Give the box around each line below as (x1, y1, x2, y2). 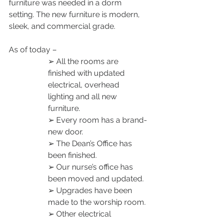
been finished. (48, 150, 99, 160)
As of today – (9, 44, 59, 54)
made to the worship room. (48, 197, 148, 207)
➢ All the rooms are (48, 56, 120, 66)
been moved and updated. (48, 174, 146, 183)
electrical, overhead (48, 80, 121, 89)
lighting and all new (48, 91, 119, 101)
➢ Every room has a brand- (48, 115, 147, 125)
